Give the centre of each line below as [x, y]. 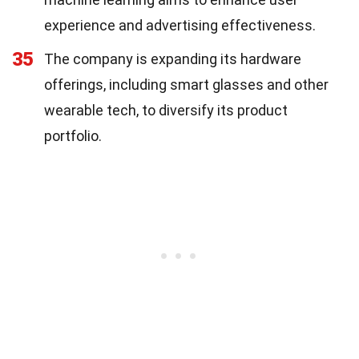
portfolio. [73, 136]
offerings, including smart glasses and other [186, 85]
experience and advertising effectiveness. [180, 25]
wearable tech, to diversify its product [166, 110]
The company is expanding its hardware [173, 59]
